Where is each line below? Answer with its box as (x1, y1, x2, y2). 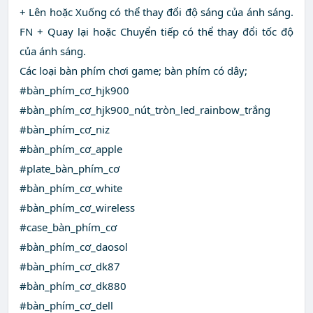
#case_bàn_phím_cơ (20, 220, 117, 235)
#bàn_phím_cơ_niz (20, 122, 110, 137)
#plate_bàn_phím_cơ (20, 161, 119, 176)
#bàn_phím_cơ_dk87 (20, 259, 120, 274)
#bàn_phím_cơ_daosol (20, 240, 128, 254)
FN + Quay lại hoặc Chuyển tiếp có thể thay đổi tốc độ (20, 24, 293, 39)
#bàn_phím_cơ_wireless (20, 201, 135, 215)
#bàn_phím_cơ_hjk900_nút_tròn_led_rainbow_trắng (20, 103, 270, 117)
